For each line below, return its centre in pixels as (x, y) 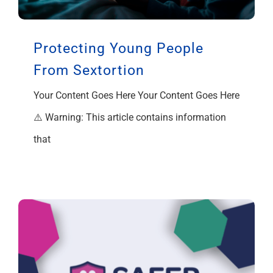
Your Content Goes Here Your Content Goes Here (136, 95)
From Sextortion (89, 70)
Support (34, 9)
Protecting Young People (119, 48)
